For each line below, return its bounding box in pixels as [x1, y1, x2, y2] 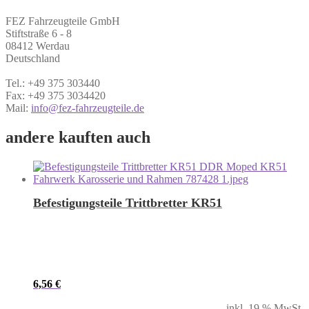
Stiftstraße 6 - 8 [6, 27, 72, 39]
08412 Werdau [6, 39, 70, 52]
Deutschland [6, 52, 60, 64]
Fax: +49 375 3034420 [6, 89, 106, 101]
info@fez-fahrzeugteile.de [31, 101, 144, 114]
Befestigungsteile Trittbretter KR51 [33, 195, 222, 210]
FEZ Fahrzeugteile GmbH [6, 14, 120, 27]
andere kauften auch [6, 128, 150, 146]
